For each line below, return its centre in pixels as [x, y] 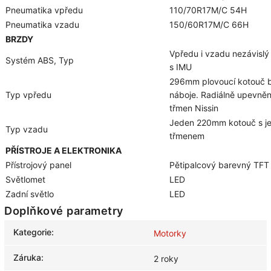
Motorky [170, 233]
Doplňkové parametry [64, 211]
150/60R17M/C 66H [209, 25]
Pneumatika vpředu [44, 10]
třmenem [187, 136]
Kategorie [32, 232]
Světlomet [25, 180]
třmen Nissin [194, 108]
